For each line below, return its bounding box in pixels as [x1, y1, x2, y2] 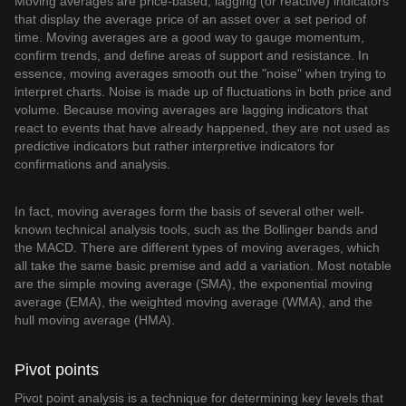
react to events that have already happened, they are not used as [14, 121, 390, 135]
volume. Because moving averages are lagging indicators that [14, 102, 368, 117]
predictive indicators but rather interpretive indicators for [14, 139, 334, 153]
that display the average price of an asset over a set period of [14, 12, 366, 26]
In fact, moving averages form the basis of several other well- [14, 204, 364, 218]
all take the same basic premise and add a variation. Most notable [14, 258, 391, 273]
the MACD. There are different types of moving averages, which [14, 240, 380, 255]
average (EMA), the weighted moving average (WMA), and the [14, 295, 372, 309]
